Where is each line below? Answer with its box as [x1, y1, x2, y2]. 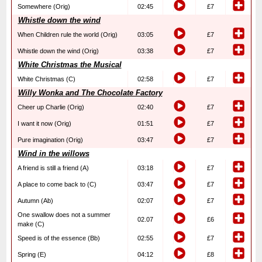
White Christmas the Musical [18, 60, 122, 69]
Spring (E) [17, 251, 46, 258]
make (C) [17, 220, 44, 227]
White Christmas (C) [17, 75, 75, 82]
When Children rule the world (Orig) [17, 31, 118, 38]
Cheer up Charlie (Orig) [17, 104, 84, 111]
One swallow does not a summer [17, 211, 111, 218]
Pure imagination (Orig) [17, 136, 83, 143]
